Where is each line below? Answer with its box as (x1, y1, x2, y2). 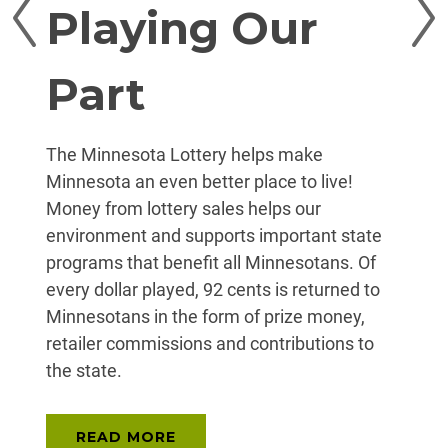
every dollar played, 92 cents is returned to (46, 278, 380, 300)
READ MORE (76, 427, 176, 446)
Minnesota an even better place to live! (46, 170, 353, 192)
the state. (46, 359, 122, 381)
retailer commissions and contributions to (46, 332, 374, 354)
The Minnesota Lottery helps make (46, 143, 323, 165)
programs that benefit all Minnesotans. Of (46, 251, 376, 273)
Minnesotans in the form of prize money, (46, 305, 365, 327)
